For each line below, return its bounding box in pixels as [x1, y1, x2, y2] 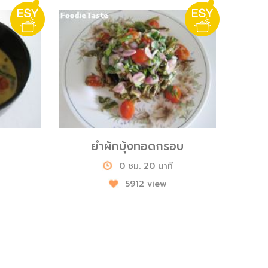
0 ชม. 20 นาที [118, 159, 173, 172]
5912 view [124, 177, 167, 190]
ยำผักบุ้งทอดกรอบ [91, 137, 184, 155]
